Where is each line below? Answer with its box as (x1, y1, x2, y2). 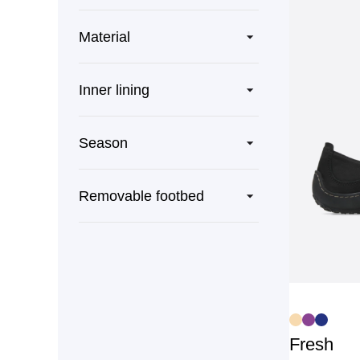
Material (79, 28, 130, 45)
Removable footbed (79, 187, 204, 204)
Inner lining (79, 81, 149, 98)
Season (79, 134, 128, 151)
